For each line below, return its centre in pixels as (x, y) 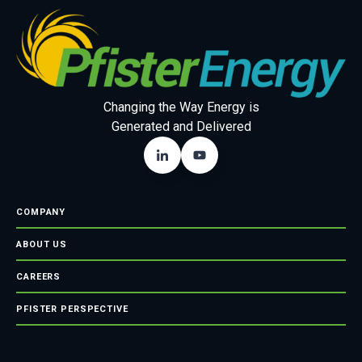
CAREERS (39, 277)
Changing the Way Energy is (181, 107)
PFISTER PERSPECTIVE (72, 309)
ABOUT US (42, 245)
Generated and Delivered (181, 127)
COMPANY (41, 213)
